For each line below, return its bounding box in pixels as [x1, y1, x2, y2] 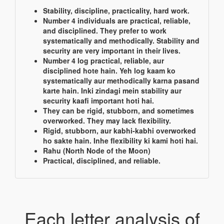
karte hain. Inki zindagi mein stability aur [43, 85, 181, 95]
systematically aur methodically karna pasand [43, 75, 199, 85]
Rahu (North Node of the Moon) [43, 145, 150, 155]
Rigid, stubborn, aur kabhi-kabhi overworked [43, 125, 196, 135]
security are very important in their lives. [43, 45, 180, 55]
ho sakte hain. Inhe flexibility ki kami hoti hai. [43, 135, 198, 145]
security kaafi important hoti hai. [43, 95, 154, 105]
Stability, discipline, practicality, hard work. [43, 5, 189, 15]
